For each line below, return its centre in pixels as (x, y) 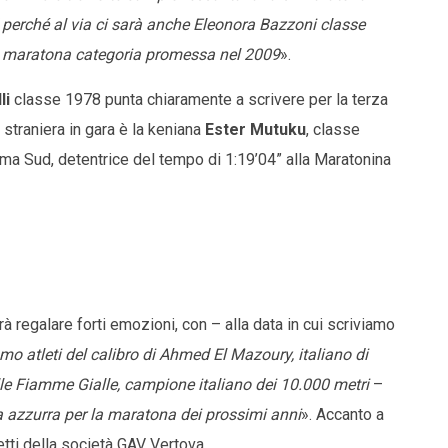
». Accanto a (342, 415)
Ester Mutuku (255, 130)
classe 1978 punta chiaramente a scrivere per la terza (199, 100)
